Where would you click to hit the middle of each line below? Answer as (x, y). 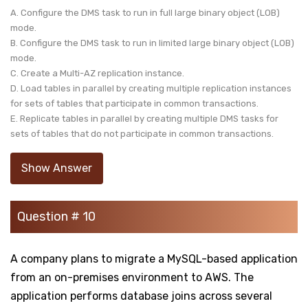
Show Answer (57, 168)
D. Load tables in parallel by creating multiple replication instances (151, 88)
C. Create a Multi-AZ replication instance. (98, 73)
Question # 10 (56, 216)
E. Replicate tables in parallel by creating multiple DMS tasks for (144, 118)
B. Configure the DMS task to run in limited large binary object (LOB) (152, 43)
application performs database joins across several (141, 296)
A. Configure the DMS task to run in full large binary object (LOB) (145, 12)
